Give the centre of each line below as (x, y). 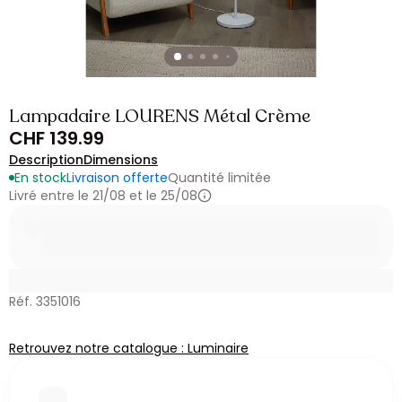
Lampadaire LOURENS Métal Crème (160, 116)
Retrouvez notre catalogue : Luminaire (129, 348)
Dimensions (121, 160)
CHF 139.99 (57, 138)
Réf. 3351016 (45, 301)
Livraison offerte (117, 178)
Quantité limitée (219, 178)
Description (46, 160)
